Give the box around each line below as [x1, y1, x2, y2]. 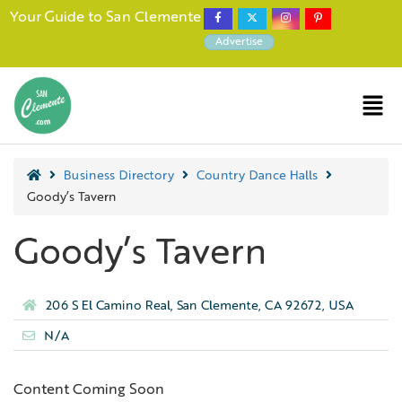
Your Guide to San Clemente [9, 11, 201, 25]
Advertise [215, 37, 263, 48]
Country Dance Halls [197, 170, 318, 182]
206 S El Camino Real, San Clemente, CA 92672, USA [46, 300, 354, 313]
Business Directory [64, 170, 174, 182]
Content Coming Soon [13, 382, 164, 398]
